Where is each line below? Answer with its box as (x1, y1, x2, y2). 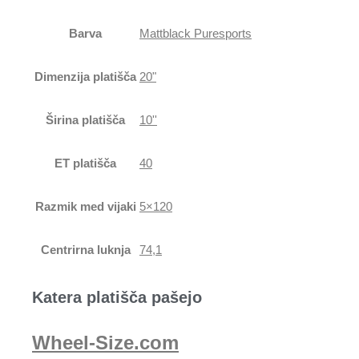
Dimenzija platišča (34, 69, 136, 83)
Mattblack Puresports (139, 26, 252, 40)
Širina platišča (46, 112, 125, 127)
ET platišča (54, 155, 116, 170)
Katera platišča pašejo (32, 288, 202, 307)
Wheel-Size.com (32, 332, 179, 354)
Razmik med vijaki (34, 199, 136, 213)
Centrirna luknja (40, 242, 131, 256)
